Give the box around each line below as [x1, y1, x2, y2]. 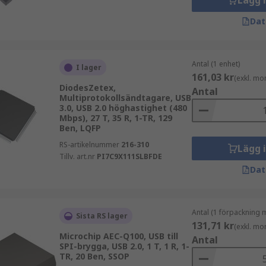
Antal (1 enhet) [191, 59, 240, 69]
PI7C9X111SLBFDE [96, 151, 162, 161]
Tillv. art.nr [59, 151, 95, 161]
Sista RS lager [75, 211, 128, 221]
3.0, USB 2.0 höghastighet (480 [59, 102, 187, 113]
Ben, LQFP [59, 122, 101, 134]
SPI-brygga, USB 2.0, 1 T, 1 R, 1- [59, 240, 189, 252]
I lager [75, 62, 102, 72]
